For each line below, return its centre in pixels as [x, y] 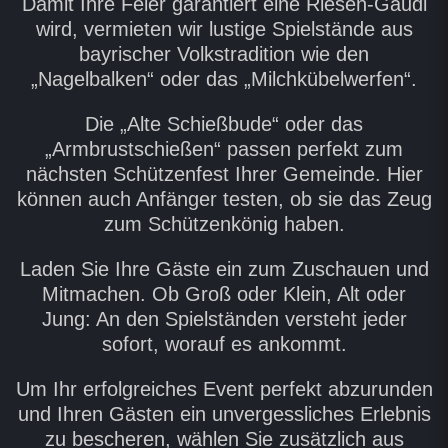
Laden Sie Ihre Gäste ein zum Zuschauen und [224, 268]
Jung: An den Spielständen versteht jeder [224, 318]
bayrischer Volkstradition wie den [224, 53]
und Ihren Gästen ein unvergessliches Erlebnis [224, 413]
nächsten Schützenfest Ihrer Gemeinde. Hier [224, 173]
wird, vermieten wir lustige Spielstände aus [224, 28]
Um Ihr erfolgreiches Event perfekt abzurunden [224, 388]
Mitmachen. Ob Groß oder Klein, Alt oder [224, 293]
